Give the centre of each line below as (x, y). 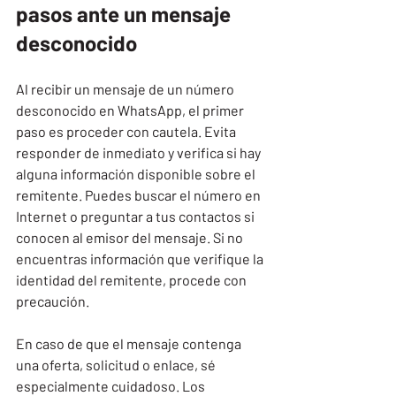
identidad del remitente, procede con (133, 279)
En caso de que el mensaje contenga (130, 343)
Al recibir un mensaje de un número (126, 88)
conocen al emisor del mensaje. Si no (131, 237)
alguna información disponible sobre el (137, 173)
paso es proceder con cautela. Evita (127, 131)
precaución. (53, 301)
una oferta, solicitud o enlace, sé (117, 364)
